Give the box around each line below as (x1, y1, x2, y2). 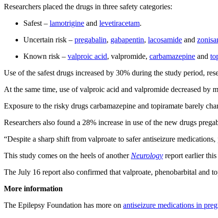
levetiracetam (99, 18, 140, 27)
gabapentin (110, 35, 144, 44)
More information (4, 184, 63, 193)
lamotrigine (50, 18, 84, 27)
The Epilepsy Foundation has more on (4, 200, 123, 209)
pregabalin (74, 35, 107, 44)
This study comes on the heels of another (4, 151, 131, 160)
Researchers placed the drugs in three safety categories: (4, 2, 172, 11)
